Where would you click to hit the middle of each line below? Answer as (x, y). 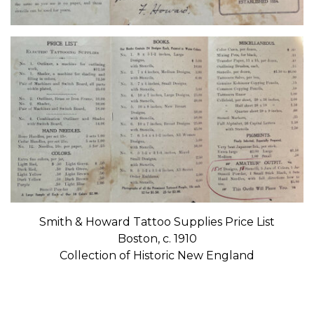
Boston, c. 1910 (157, 239)
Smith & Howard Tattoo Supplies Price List (157, 222)
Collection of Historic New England (157, 256)
